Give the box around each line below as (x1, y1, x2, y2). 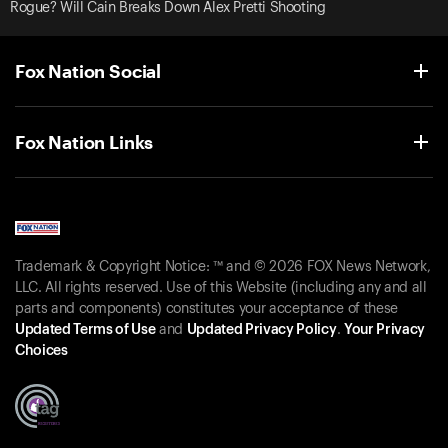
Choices (15, 344, 68, 359)
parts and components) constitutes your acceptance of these (15, 302, 398, 317)
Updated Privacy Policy (186, 323, 337, 338)
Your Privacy (343, 323, 425, 338)
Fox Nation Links (15, 130, 154, 153)
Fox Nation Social (15, 59, 162, 82)
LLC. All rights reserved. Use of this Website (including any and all (15, 281, 427, 296)
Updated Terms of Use (15, 323, 156, 338)
